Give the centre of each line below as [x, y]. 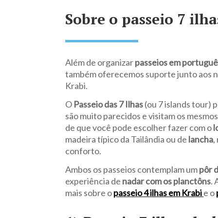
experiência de [94, 181]
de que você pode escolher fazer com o [139, 127]
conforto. [83, 151]
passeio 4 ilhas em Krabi [159, 192]
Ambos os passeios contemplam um [132, 169]
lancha [201, 139]
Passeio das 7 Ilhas [109, 104]
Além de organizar [100, 62]
